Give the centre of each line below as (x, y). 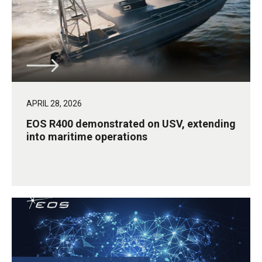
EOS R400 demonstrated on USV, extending (131, 124)
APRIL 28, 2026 (54, 104)
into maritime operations (87, 137)
